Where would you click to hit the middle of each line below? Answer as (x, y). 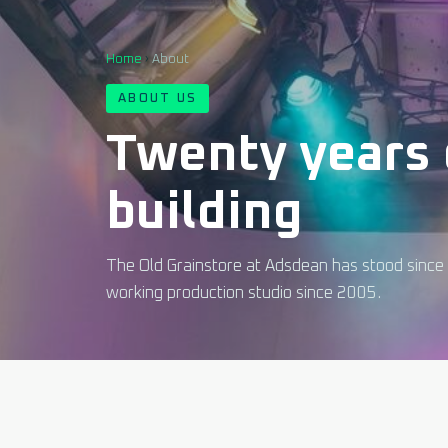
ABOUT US (158, 99)
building (204, 214)
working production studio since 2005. (243, 293)
